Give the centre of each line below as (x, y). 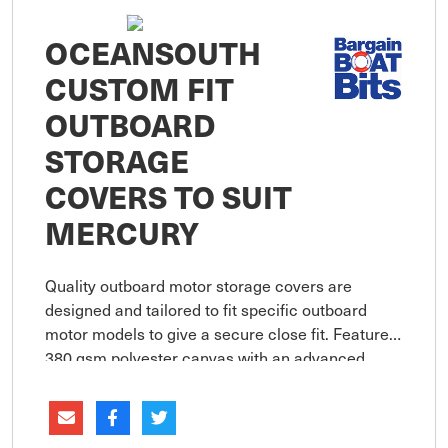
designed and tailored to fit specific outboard (206, 309)
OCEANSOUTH (153, 52)
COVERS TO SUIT (168, 196)
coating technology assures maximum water (205, 381)
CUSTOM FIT (139, 88)
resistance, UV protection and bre (166, 405)
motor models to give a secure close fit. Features (221, 333)
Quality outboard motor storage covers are (198, 285)
